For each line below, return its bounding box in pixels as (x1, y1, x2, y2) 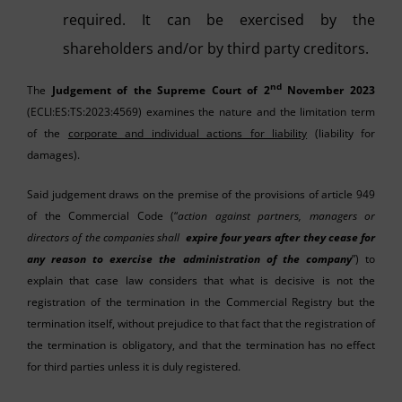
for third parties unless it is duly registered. (27, 358, 240, 374)
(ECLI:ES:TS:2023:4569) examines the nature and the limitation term (27, 103, 375, 119)
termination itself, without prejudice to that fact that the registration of (27, 315, 375, 331)
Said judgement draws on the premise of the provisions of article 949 (27, 186, 375, 202)
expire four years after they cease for (185, 229, 375, 245)
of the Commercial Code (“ (27, 207, 178, 223)
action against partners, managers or (178, 207, 375, 223)
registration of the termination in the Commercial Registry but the (27, 293, 375, 310)
